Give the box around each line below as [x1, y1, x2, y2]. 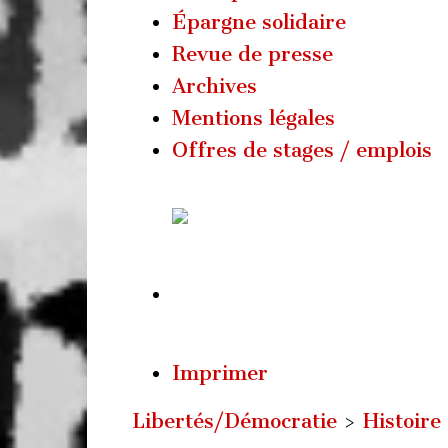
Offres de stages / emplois [172, 138, 432, 162]
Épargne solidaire [172, 10, 346, 34]
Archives [172, 74, 257, 98]
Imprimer [172, 361, 268, 385]
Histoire [363, 408, 441, 433]
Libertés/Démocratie [132, 408, 337, 433]
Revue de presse [172, 42, 333, 66]
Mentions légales [172, 106, 335, 130]
